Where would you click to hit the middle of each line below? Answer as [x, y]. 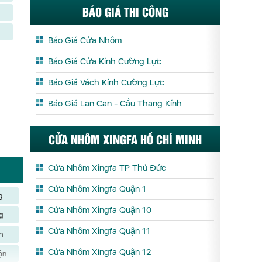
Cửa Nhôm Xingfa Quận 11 [99, 231]
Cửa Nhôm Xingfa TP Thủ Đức [107, 168]
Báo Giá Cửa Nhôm [85, 40]
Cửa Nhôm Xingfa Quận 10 [100, 210]
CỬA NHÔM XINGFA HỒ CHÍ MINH [125, 139]
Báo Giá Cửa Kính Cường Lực [105, 61]
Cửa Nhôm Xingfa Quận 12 [99, 252]
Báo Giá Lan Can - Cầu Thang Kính [115, 104]
